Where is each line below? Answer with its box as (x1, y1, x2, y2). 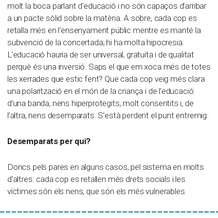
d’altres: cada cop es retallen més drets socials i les (7, 174, 185, 184)
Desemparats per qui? (7, 136, 91, 146)
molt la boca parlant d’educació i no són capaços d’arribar (7, 1, 207, 11)
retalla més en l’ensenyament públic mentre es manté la (7, 25, 201, 36)
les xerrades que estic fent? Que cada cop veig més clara (7, 74, 205, 84)
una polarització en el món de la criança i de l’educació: (7, 86, 196, 96)
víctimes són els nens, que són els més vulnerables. (7, 186, 187, 197)
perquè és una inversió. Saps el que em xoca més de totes (7, 62, 211, 72)
